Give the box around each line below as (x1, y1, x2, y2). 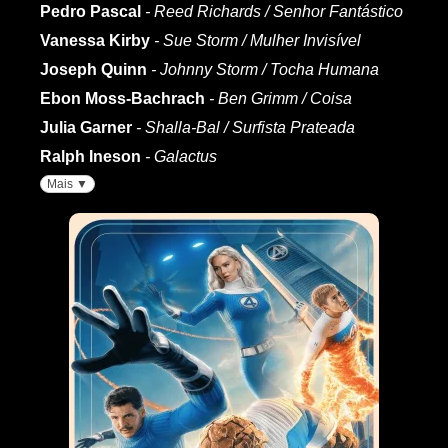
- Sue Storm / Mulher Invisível (154, 31, 361, 49)
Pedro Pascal (40, 2, 141, 20)
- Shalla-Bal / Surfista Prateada (136, 118, 355, 136)
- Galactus (145, 147, 217, 165)
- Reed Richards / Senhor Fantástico (145, 2, 403, 20)
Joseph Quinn (40, 60, 147, 78)
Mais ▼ (47, 176, 88, 191)
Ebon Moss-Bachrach (40, 89, 205, 107)
